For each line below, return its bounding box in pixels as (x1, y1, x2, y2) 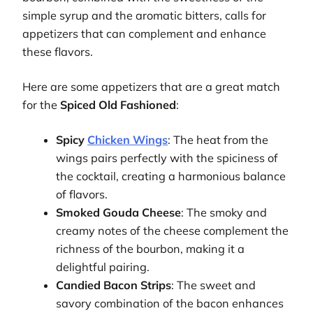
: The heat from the (168, 133, 269, 147)
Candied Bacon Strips (56, 278, 172, 293)
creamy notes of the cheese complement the (56, 224, 289, 238)
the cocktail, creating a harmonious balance (56, 169, 286, 184)
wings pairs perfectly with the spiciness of (56, 151, 279, 166)
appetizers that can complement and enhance (22, 26, 266, 41)
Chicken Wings (87, 133, 168, 147)
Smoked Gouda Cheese (56, 205, 182, 220)
